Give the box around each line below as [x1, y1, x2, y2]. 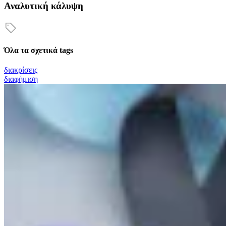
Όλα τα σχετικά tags [4, 46, 73, 55]
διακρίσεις [4, 66, 37, 75]
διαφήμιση [4, 75, 38, 84]
